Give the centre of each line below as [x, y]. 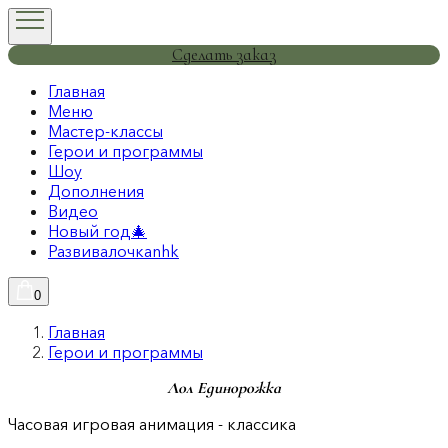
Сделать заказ [224, 55]
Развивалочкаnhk [113, 251]
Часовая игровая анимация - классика [152, 424]
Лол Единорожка [224, 388]
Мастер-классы [105, 131]
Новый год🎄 [97, 231]
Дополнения [96, 191]
